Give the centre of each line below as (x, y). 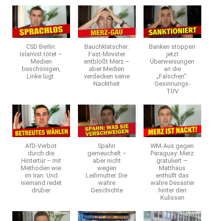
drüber (41, 190)
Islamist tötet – (41, 54)
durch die (41, 153)
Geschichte (107, 190)
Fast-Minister (107, 54)
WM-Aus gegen (172, 146)
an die (172, 69)
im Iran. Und (41, 175)
